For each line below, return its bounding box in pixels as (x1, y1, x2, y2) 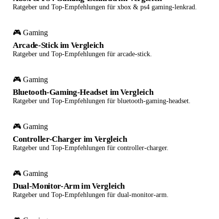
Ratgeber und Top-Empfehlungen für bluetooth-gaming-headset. (13, 97, 191, 105)
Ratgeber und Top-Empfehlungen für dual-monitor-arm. (13, 191, 169, 198)
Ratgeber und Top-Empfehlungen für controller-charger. (13, 144, 169, 152)
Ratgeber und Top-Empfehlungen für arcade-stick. (13, 50, 152, 58)
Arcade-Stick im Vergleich (13, 41, 104, 50)
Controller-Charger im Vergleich (13, 134, 127, 144)
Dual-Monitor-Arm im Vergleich (13, 181, 125, 191)
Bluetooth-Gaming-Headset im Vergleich (13, 88, 153, 97)
